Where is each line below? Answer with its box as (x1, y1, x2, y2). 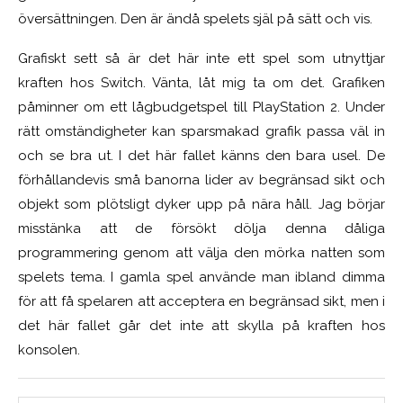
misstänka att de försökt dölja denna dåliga (18, 219, 385, 237)
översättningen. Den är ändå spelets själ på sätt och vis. (18, 10, 372, 27)
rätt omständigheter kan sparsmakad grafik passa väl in (18, 122, 385, 139)
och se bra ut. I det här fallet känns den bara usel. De (18, 147, 385, 164)
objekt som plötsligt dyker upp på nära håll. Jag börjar (18, 195, 385, 212)
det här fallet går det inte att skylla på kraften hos (18, 317, 385, 334)
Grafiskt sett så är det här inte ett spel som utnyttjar (18, 49, 385, 67)
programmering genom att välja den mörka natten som (18, 244, 385, 261)
